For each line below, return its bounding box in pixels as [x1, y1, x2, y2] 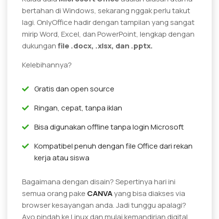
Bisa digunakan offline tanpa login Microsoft [34, 121, 184, 132]
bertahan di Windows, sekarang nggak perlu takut [22, 5, 190, 16]
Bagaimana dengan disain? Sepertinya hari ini [22, 176, 175, 187]
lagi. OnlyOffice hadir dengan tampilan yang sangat [22, 17, 195, 27]
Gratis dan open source [34, 83, 114, 94]
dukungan [22, 40, 58, 51]
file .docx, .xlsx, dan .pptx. [58, 40, 153, 51]
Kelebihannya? [22, 59, 72, 70]
